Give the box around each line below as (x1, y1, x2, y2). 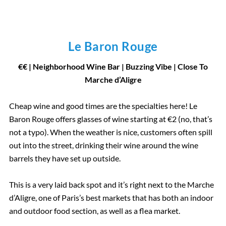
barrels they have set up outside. (9, 153, 121, 163)
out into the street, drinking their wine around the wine (9, 140, 198, 150)
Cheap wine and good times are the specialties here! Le (9, 101, 197, 111)
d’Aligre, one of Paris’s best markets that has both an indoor (9, 193, 213, 203)
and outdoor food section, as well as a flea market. (9, 206, 180, 216)
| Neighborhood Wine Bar (27, 62, 120, 72)
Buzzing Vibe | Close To (126, 62, 208, 72)
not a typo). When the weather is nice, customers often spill (9, 127, 212, 137)
